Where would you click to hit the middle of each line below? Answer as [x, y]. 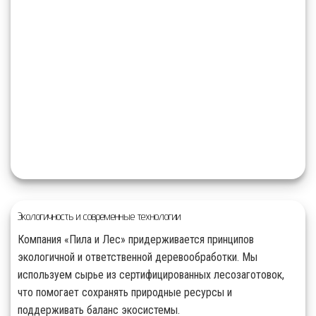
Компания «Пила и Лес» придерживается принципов [136, 240]
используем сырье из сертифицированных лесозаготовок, [151, 275]
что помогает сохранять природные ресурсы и [125, 293]
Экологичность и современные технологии [99, 217]
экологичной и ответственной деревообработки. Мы [138, 257]
